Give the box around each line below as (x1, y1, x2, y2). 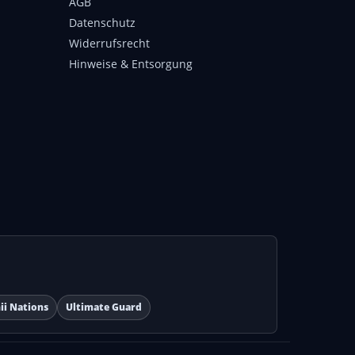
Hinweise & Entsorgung (69, 56, 193, 71)
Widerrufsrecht (69, 36, 150, 51)
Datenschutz (69, 15, 136, 30)
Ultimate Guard (66, 300, 142, 314)
